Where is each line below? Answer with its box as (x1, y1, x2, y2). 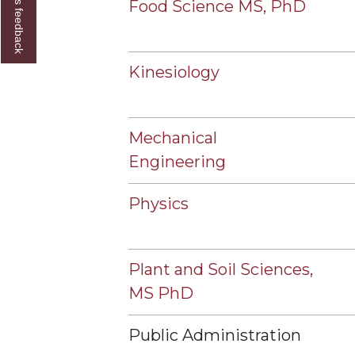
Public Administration (128, 326, 301, 345)
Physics (128, 194, 189, 213)
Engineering (128, 152, 226, 171)
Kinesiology (128, 63, 219, 82)
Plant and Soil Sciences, (128, 260, 313, 279)
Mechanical (128, 128, 217, 147)
